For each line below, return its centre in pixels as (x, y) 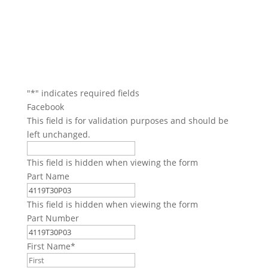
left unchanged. (58, 134)
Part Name (48, 176)
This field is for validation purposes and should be (127, 120)
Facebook (45, 106)
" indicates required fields (87, 93)
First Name (48, 246)
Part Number (53, 218)
